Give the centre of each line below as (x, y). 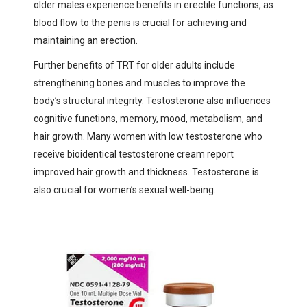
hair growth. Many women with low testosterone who (148, 136)
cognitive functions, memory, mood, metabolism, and (148, 118)
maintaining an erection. (86, 40)
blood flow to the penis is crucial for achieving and (140, 22)
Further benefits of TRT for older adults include (134, 65)
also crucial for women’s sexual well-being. (125, 189)
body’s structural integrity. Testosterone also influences (152, 100)
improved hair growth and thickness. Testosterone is (146, 172)
